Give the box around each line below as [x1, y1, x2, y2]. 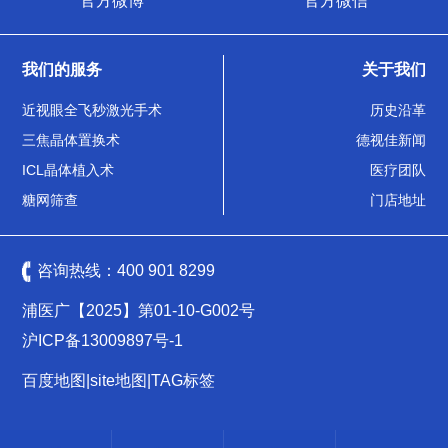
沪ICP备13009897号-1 [22, 331, 184, 349]
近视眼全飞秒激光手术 [22, 101, 163, 118]
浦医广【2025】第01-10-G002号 [22, 301, 256, 319]
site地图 [90, 371, 148, 389]
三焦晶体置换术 [22, 131, 121, 148]
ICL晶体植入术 [22, 161, 115, 178]
